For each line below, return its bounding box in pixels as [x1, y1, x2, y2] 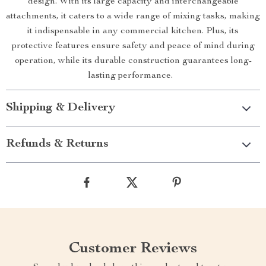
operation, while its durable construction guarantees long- [14, 56, 252, 66]
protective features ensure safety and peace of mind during [11, 42, 255, 52]
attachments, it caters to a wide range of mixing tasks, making [6, 12, 260, 22]
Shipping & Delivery [6, 102, 115, 115]
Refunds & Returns [6, 138, 109, 151]
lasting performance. [88, 71, 178, 81]
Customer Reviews [69, 241, 197, 257]
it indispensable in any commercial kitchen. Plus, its [27, 27, 239, 37]
